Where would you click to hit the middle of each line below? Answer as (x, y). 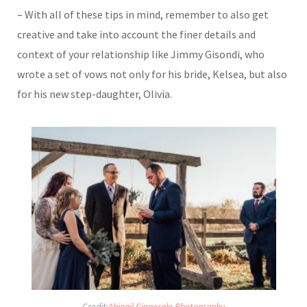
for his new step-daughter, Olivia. (95, 94)
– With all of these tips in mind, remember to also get (143, 14)
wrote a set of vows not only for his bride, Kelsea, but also (152, 74)
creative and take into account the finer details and (136, 34)
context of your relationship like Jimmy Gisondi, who (141, 54)
